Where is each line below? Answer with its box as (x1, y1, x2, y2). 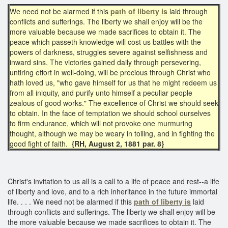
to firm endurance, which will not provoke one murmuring (10, 118, 192, 128)
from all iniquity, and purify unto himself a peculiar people (10, 87, 192, 98)
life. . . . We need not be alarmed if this (8, 196, 134, 207)
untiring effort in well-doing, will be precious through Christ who (10, 67, 211, 77)
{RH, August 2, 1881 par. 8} (70, 138, 164, 149)
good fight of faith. (10, 138, 70, 149)
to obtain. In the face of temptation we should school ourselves (10, 107, 211, 118)
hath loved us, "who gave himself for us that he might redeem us (10, 77, 217, 88)
